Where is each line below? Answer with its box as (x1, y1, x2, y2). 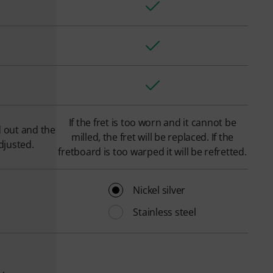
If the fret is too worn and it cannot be (68, 116, 236, 129)
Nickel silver (133, 183, 186, 197)
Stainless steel (133, 205, 196, 219)
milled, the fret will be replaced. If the (71, 130, 234, 144)
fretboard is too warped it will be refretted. (58, 145, 247, 158)
